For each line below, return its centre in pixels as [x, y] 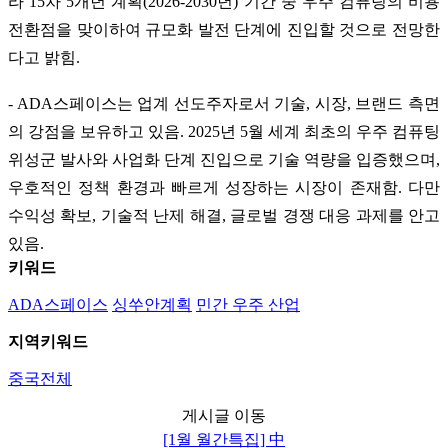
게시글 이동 [224, 415]
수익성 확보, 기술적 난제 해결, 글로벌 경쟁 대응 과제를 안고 [224, 215]
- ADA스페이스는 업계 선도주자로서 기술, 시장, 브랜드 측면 [224, 103]
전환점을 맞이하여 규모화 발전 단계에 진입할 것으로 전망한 [224, 29]
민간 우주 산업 [248, 304]
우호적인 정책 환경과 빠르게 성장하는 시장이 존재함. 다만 [224, 187]
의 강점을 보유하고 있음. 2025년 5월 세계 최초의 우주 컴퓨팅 [224, 131]
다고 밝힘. [44, 57]
